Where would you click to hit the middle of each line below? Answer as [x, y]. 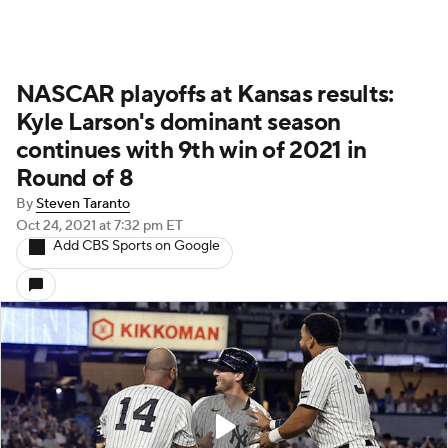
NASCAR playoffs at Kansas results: [205, 94]
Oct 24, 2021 [57, 226]
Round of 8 [74, 178]
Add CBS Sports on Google [136, 246]
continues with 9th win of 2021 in [191, 150]
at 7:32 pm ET [141, 226]
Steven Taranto [83, 204]
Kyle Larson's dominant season [178, 122]
